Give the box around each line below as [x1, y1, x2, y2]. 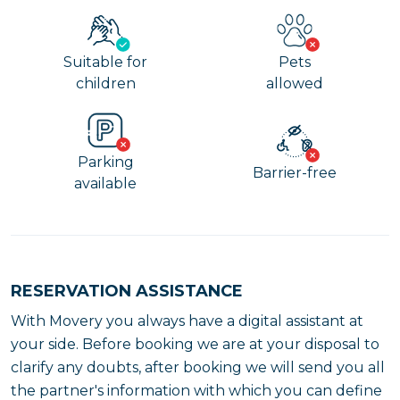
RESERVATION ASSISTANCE [11, 281, 243, 301]
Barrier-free [253, 164, 337, 181]
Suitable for [63, 54, 147, 71]
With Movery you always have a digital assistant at [11, 312, 363, 329]
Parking [77, 154, 134, 171]
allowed [266, 75, 323, 92]
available [74, 175, 137, 192]
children [75, 75, 136, 92]
